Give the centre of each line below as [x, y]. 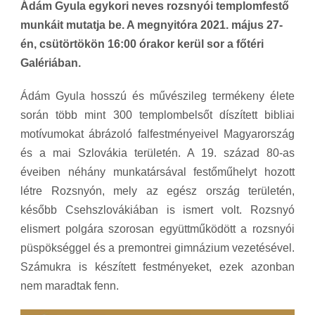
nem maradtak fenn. [70, 285]
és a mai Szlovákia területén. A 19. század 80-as [157, 153]
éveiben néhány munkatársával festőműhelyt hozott [157, 172]
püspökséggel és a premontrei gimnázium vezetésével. [157, 247]
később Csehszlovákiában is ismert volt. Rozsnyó [157, 210]
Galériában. [51, 63]
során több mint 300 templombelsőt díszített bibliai [157, 115]
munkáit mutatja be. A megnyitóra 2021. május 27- [152, 25]
